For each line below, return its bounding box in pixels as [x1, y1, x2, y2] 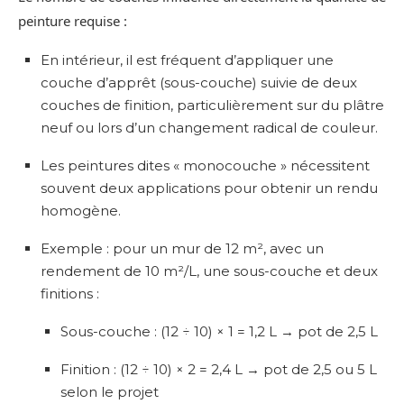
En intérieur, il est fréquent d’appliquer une [41, 50, 334, 69]
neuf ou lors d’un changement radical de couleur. [41, 118, 378, 136]
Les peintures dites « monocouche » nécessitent [41, 156, 370, 174]
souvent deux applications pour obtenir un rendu [41, 179, 378, 197]
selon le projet [60, 382, 159, 400]
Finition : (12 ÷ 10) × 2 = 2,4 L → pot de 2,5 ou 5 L [60, 360, 377, 378]
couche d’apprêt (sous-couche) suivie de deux [41, 73, 357, 91]
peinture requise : [18, 11, 127, 30]
